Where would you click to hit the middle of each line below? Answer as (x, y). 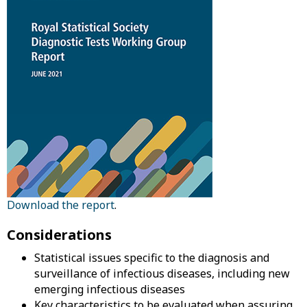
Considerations (59, 235)
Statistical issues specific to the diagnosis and (152, 258)
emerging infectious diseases (110, 289)
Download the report (61, 205)
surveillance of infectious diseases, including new (162, 273)
